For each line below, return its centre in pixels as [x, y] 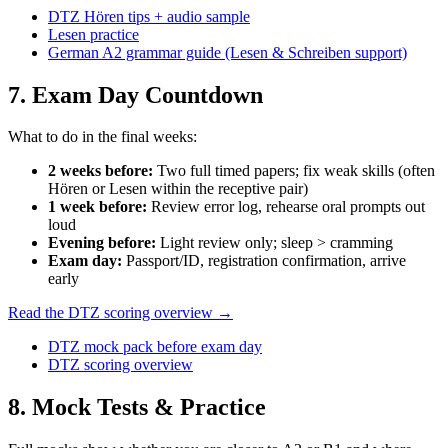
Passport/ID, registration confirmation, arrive [266, 261]
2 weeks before [98, 171]
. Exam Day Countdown [141, 94]
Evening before [99, 243]
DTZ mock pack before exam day [155, 347]
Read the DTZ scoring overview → [120, 313]
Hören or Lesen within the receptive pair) [178, 189]
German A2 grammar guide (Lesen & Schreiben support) [227, 52]
